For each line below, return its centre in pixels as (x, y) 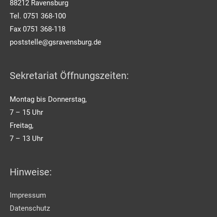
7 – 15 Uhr (26, 112)
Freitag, (22, 125)
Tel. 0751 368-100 (38, 16)
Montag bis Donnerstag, (48, 99)
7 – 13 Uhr (26, 138)
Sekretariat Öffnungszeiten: (69, 76)
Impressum (28, 195)
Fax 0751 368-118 (38, 29)
